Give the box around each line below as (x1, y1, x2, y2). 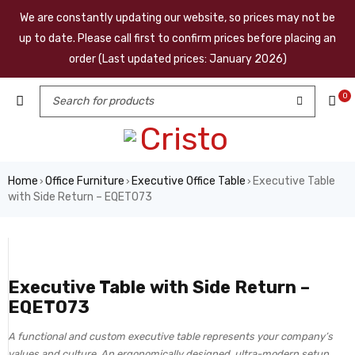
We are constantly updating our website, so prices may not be (20, 11, 335, 25)
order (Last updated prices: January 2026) (68, 52, 287, 66)
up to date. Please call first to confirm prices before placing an (19, 32, 336, 45)
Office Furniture (45, 174, 124, 188)
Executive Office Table (132, 174, 246, 188)
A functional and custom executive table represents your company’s (8, 330, 333, 342)
